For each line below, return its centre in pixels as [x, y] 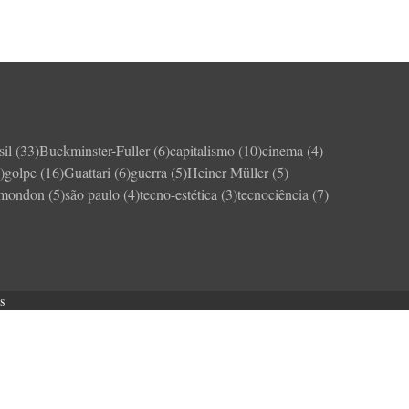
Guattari [88, 172]
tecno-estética [179, 194]
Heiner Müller [228, 172]
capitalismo [203, 150]
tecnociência [273, 194]
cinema [283, 150]
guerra [149, 172]
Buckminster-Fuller [95, 150]
